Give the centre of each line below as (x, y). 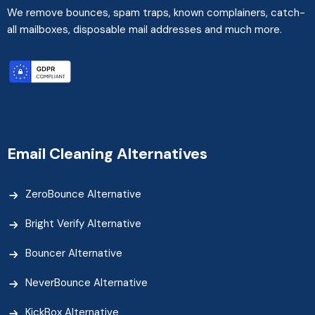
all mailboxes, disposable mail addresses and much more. (144, 30)
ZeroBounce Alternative (83, 194)
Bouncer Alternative (74, 253)
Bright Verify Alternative (83, 224)
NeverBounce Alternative (86, 283)
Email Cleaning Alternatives (107, 154)
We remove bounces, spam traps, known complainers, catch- (156, 13)
